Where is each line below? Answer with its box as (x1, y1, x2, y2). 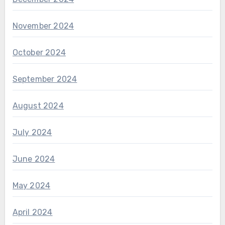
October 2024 (12, 48, 66, 58)
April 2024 (12, 207, 53, 217)
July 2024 (12, 128, 52, 138)
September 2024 (12, 74, 77, 84)
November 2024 (12, 21, 74, 31)
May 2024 (12, 181, 51, 191)
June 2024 (12, 154, 55, 164)
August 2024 (12, 101, 64, 111)
